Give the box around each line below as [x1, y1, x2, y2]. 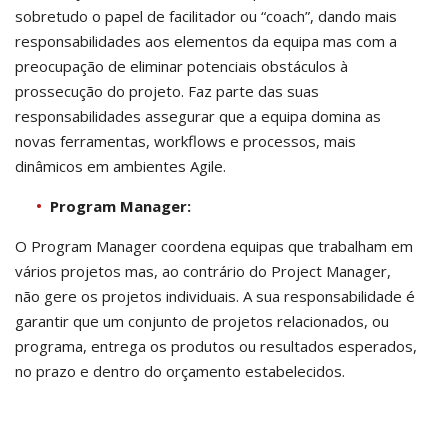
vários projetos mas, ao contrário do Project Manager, [15, 260, 391, 281]
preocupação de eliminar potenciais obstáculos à [15, 55, 348, 76]
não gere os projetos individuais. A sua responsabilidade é [15, 285, 415, 306]
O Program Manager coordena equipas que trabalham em [15, 235, 413, 256]
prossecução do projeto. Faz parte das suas [15, 80, 319, 101]
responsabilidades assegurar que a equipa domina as [15, 105, 381, 126]
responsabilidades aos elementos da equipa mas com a [15, 30, 397, 51]
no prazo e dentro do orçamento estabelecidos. [15, 360, 345, 381]
